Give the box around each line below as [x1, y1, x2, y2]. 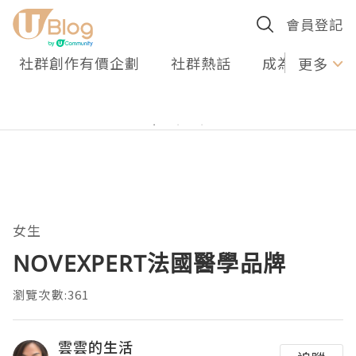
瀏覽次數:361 [13, 286, 90, 303]
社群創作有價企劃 [19, 52, 140, 73]
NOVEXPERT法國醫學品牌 [13, 248, 286, 278]
